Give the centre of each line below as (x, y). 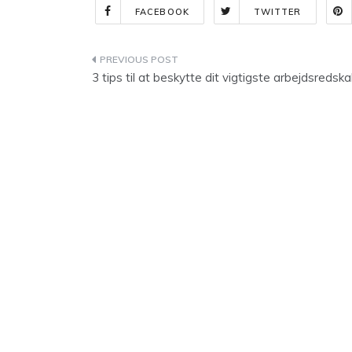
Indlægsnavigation (179, 62)
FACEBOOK (162, 12)
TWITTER (277, 12)
